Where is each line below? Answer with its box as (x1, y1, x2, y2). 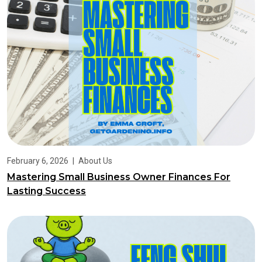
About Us (78, 156, 112, 166)
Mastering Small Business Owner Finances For (7, 171, 230, 183)
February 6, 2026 (7, 156, 70, 166)
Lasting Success (7, 185, 86, 197)
